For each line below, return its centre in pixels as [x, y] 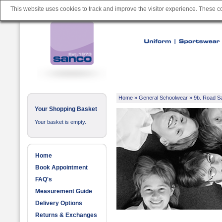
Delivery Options [59, 203]
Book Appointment [61, 167]
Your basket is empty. [60, 122]
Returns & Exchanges [66, 215]
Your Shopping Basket [66, 109]
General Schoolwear [163, 98]
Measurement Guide [64, 191]
